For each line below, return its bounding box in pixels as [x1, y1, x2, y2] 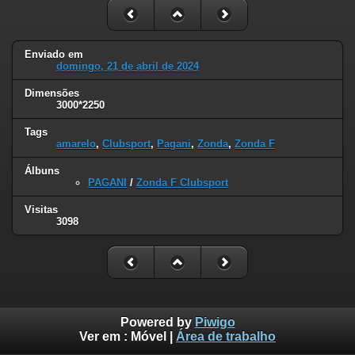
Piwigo [194, 315, 235, 330]
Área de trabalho [176, 330, 276, 344]
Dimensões [25, 87, 79, 100]
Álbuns [25, 165, 59, 177]
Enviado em [25, 48, 83, 61]
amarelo [56, 138, 96, 151]
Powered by [120, 315, 195, 330]
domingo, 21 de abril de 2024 [56, 60, 199, 73]
